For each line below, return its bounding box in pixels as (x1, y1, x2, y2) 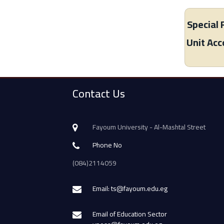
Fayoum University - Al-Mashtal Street (92, 120, 205, 133)
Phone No (92, 138, 122, 151)
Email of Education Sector (92, 207, 167, 220)
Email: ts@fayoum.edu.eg (92, 181, 167, 195)
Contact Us (72, 82, 125, 104)
